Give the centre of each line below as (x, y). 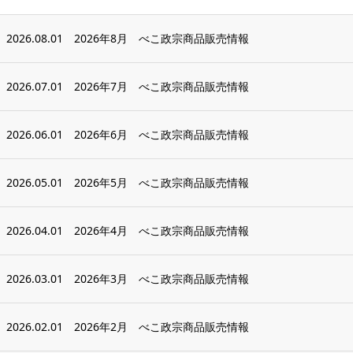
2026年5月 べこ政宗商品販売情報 (162, 182)
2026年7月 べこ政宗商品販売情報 (162, 86)
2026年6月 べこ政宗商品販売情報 (162, 134)
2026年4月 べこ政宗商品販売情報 (162, 230)
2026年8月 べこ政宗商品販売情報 (162, 38)
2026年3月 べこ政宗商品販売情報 (162, 279)
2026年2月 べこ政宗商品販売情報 (162, 327)
